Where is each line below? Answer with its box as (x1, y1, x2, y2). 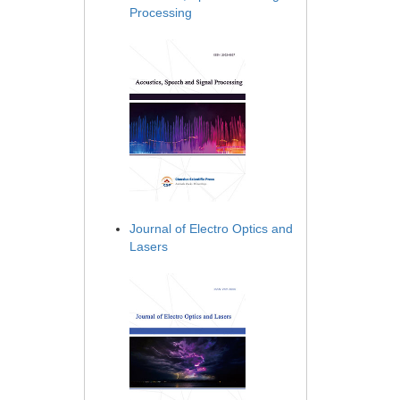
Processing (129, 5, 192, 21)
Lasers (129, 238, 168, 254)
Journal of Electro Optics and (129, 221, 293, 236)
